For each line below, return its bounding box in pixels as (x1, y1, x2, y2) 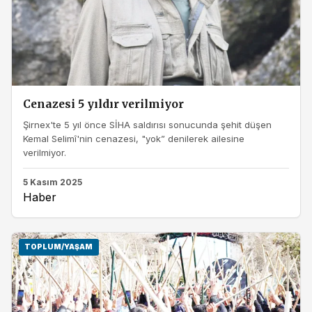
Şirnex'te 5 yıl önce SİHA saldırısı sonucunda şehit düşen (23, 119, 272, 131)
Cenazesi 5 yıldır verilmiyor (23, 97, 184, 111)
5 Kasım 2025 (23, 176, 82, 187)
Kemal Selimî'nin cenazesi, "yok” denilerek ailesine (23, 133, 244, 145)
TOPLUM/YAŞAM (24, 242, 93, 252)
